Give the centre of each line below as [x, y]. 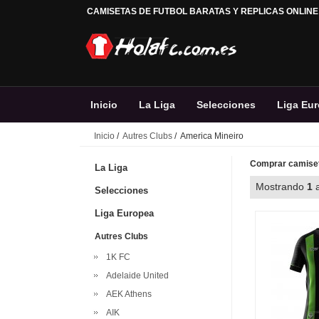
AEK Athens [127, 294]
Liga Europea [124, 213]
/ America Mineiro [208, 136]
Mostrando [281, 187]
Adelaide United [135, 276]
